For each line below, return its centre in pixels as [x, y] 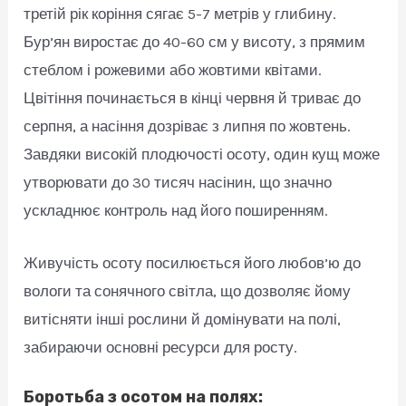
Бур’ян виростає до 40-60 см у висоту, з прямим [195, 42]
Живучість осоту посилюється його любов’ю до [193, 263]
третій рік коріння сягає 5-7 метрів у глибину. [180, 14]
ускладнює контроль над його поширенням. [176, 211]
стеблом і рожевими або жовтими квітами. [173, 70]
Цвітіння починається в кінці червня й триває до [193, 98]
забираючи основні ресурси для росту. [161, 348]
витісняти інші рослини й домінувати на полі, [183, 319]
